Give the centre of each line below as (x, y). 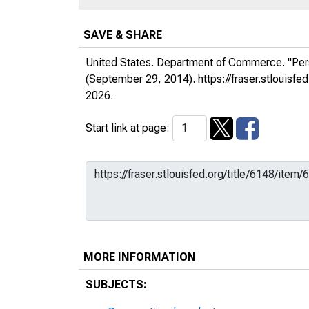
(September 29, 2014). (142, 79)
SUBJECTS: (116, 284)
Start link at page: (129, 128)
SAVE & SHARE (123, 34)
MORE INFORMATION (140, 257)
